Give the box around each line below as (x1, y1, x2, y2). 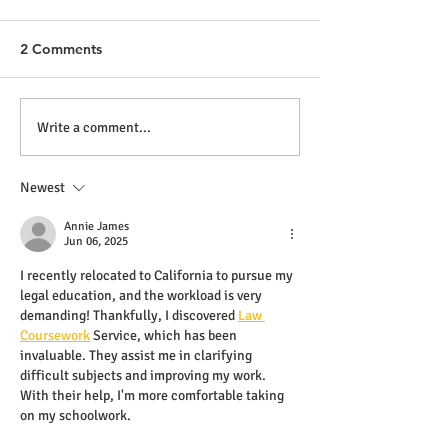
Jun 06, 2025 (64, 234, 128, 249)
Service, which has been (90, 327, 240, 344)
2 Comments (20, 40, 102, 58)
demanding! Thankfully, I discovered (20, 307, 238, 324)
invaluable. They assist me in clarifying (20, 347, 255, 364)
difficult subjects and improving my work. (20, 367, 269, 384)
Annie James (64, 219, 129, 234)
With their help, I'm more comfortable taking (20, 387, 287, 404)
